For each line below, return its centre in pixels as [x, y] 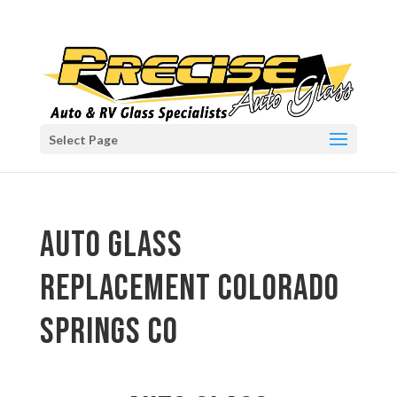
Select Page [83, 140]
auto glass [111, 245]
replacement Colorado [189, 288]
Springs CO [109, 332]
